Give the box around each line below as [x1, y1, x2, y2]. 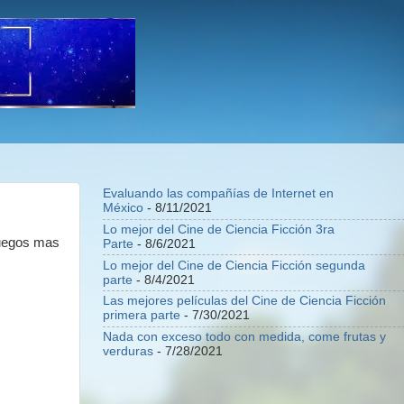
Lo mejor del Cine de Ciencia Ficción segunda [103, 258, 365, 272]
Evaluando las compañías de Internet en [103, 187, 334, 201]
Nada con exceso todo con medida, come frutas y [103, 330, 386, 344]
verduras [103, 344, 153, 359]
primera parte [103, 308, 180, 323]
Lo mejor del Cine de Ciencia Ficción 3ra [103, 222, 335, 236]
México [103, 201, 143, 216]
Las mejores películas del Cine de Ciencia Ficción [103, 294, 386, 308]
